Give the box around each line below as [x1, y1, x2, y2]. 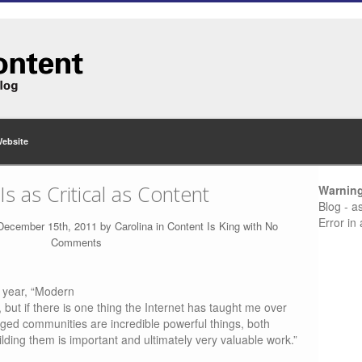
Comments [50, 234, 102, 250]
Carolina [115, 218, 153, 234]
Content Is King [167, 218, 240, 234]
